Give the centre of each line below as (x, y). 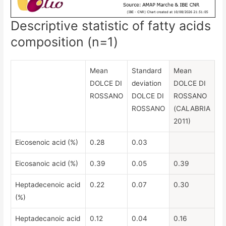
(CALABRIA (192, 108)
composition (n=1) (65, 42)
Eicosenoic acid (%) (47, 142)
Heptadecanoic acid (48, 218)
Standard (147, 70)
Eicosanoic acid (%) (47, 163)
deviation (147, 83)
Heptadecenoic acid (48, 184)
